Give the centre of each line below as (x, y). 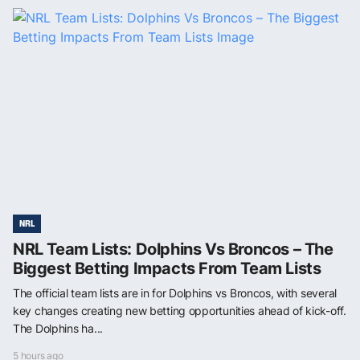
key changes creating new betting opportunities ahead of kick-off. (180, 310)
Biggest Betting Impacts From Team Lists (167, 268)
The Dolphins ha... (58, 328)
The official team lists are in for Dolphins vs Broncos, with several (175, 292)
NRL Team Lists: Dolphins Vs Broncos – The (173, 249)
